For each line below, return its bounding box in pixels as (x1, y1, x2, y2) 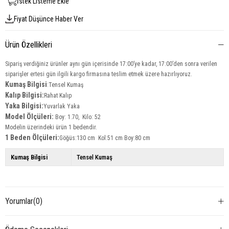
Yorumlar (5, 196, 33, 206)
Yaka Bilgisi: (5, 102, 43, 110)
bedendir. (73, 124, 99, 131)
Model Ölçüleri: (5, 112, 54, 121)
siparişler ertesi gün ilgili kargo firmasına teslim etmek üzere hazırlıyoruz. (5, 71, 192, 78)
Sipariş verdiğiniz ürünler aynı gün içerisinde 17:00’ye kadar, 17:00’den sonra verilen (5, 60, 217, 67)
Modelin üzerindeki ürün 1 (5, 124, 72, 131)
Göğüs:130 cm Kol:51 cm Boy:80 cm (59, 134, 152, 142)
